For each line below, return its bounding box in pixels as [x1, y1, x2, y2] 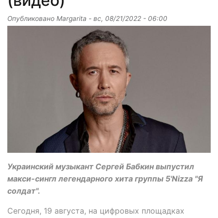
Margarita [56, 14, 87, 22]
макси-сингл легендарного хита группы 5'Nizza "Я [7, 174, 203, 184]
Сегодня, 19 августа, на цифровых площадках [7, 206, 184, 216]
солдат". [7, 186, 40, 196]
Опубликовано [7, 14, 56, 22]
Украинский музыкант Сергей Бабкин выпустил [7, 162, 194, 172]
